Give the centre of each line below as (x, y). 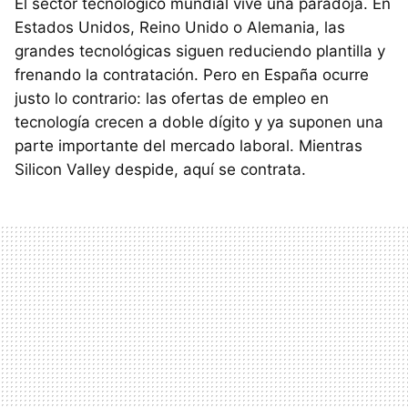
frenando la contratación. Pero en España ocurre (192, 75)
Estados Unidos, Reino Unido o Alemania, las (180, 28)
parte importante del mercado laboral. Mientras (189, 146)
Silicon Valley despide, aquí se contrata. (160, 170)
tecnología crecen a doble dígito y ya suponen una (199, 122)
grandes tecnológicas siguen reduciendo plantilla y (200, 51)
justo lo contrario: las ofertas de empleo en (172, 99)
